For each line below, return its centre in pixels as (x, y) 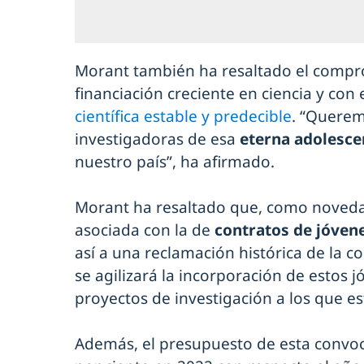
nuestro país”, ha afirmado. (175, 161)
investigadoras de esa (157, 139)
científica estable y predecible (183, 116)
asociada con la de (145, 230)
